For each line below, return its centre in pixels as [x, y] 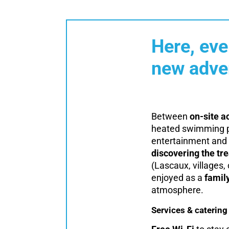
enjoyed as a [178, 178]
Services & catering [189, 210]
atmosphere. [177, 190]
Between [170, 116]
